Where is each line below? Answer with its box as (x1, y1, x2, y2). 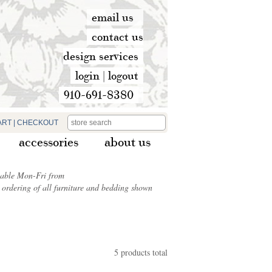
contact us (92, 29, 143, 44)
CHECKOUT (17, 118, 58, 127)
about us (104, 134, 151, 149)
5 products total (114, 246, 168, 258)
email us (92, 10, 134, 24)
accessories (19, 134, 78, 149)
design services (63, 49, 138, 63)
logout (108, 68, 138, 83)
